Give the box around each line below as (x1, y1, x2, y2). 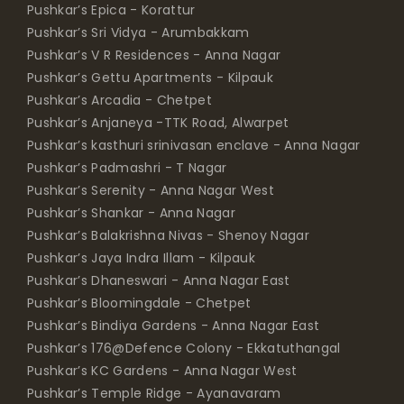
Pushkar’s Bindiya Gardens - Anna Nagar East (26, 317, 320, 335)
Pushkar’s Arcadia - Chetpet (26, 91, 213, 110)
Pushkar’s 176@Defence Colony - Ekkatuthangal (26, 339, 341, 358)
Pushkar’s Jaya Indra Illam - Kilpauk (26, 249, 256, 268)
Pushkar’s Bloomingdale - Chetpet (26, 294, 252, 313)
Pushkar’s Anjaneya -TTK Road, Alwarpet (26, 114, 289, 133)
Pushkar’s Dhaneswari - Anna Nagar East (26, 271, 290, 290)
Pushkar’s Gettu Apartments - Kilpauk (26, 69, 274, 87)
